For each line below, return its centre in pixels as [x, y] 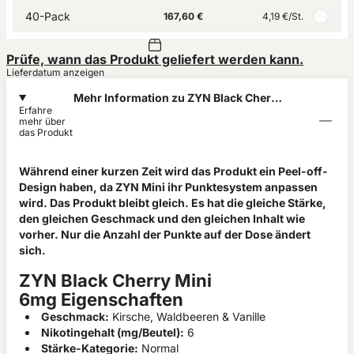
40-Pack [48, 16]
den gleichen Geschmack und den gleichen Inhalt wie [162, 218]
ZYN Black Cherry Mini [115, 281]
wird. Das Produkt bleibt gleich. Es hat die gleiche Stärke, [173, 203]
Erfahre [36, 110]
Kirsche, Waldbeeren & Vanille [187, 316]
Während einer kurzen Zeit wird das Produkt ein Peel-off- [173, 171]
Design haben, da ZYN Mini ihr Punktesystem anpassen [168, 187]
